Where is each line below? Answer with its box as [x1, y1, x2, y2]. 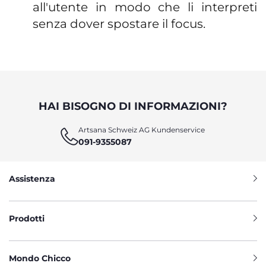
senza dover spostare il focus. [33, 17, 205, 31]
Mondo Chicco [9, 253, 71, 264]
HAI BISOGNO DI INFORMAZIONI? [39, 100, 227, 113]
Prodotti [9, 213, 45, 224]
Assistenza [9, 173, 55, 184]
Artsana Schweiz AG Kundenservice [78, 125, 205, 134]
